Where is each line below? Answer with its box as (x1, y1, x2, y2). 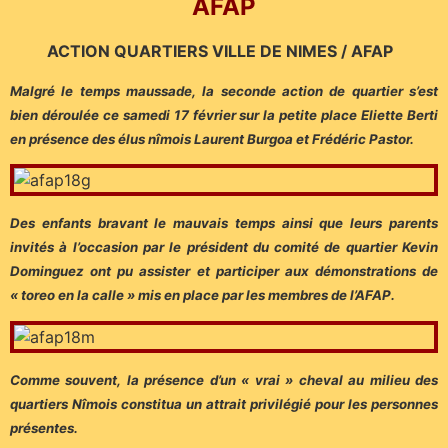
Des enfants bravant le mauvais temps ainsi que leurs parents (10, 215, 438, 232)
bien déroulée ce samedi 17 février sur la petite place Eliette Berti (10, 106, 438, 123)
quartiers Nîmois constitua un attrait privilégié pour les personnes (10, 396, 438, 413)
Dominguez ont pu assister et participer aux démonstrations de (10, 263, 438, 280)
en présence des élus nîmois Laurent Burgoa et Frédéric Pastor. (10, 130, 414, 147)
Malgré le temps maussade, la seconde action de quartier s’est (10, 82, 438, 99)
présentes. (10, 420, 78, 437)
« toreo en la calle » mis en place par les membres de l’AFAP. (10, 287, 395, 304)
